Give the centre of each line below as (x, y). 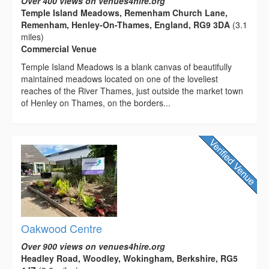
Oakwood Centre (62, 228)
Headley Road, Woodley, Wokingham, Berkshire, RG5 (129, 258)
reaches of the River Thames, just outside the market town (132, 90)
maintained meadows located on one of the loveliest (119, 78)
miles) (32, 36)
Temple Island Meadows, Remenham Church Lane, (124, 12)
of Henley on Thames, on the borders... (96, 102)
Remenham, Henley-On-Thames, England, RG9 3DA (125, 24)
